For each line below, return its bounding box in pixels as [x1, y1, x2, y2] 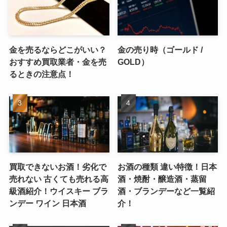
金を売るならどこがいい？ [9, 45, 106, 54]
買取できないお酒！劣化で [9, 162, 106, 172]
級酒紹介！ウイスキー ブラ [9, 186, 108, 196]
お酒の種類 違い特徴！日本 [118, 162, 217, 172]
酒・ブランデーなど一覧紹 [118, 186, 215, 196]
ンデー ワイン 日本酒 [9, 199, 86, 208]
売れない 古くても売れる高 [9, 174, 108, 184]
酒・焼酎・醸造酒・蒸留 [118, 174, 207, 184]
